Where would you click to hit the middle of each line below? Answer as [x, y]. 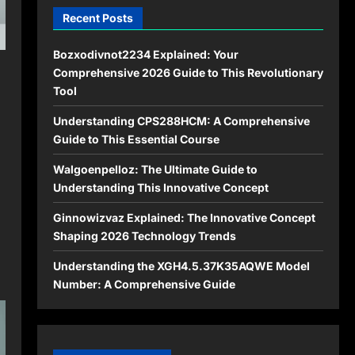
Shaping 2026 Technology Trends [144, 235]
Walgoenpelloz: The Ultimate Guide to [155, 169]
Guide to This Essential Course [136, 139]
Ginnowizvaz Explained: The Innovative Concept [184, 217]
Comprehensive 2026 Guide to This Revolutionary [188, 72]
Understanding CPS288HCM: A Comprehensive [181, 120]
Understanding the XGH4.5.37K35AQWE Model [181, 265]
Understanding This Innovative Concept [160, 187]
